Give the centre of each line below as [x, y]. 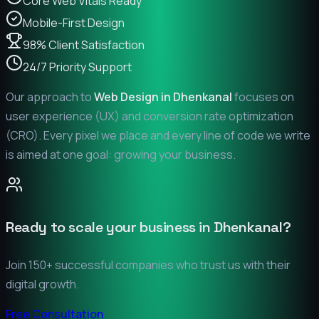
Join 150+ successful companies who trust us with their [148, 265]
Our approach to [50, 97]
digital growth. [42, 284]
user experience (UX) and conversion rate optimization [150, 116]
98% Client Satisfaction [84, 45]
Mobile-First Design [74, 23]
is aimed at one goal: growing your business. [121, 155]
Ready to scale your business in [110, 227]
